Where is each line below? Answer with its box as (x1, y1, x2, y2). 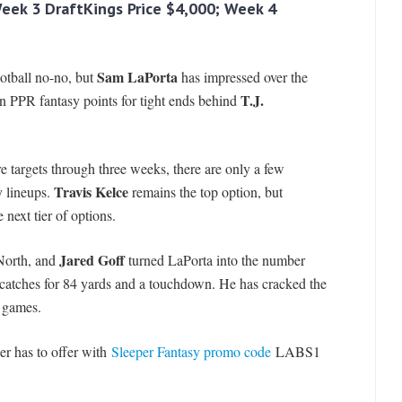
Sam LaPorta (96, 66, 178, 88)
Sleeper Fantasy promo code (110, 342, 271, 362)
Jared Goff (58, 249, 125, 271)
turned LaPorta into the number (124, 250, 305, 270)
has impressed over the (177, 67, 308, 87)
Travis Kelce (53, 181, 128, 203)
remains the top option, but (127, 182, 283, 202)
